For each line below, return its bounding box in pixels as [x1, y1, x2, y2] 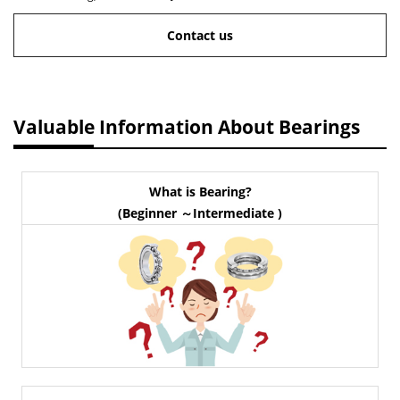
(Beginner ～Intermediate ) [118, 204, 282, 221]
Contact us [167, 27, 233, 44]
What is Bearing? [148, 183, 252, 200]
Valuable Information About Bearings [13, 114, 360, 139]
